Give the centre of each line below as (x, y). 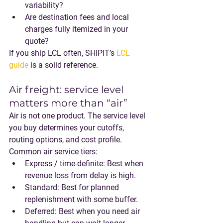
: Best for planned (89, 187)
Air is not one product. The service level (78, 116)
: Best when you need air (98, 211)
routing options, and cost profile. (65, 140)
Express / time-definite (64, 164)
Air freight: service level (67, 90)
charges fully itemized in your (77, 29)
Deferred (40, 211)
